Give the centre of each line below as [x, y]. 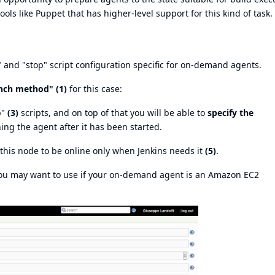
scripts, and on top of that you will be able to [113, 112]
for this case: [95, 88]
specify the [230, 112]
